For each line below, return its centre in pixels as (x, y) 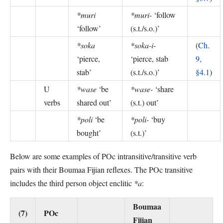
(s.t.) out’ (145, 103)
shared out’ (94, 103)
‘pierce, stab (149, 59)
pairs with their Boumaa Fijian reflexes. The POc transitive (101, 170)
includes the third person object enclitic (72, 183)
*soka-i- (143, 45)
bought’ (89, 133)
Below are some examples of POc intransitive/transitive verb (103, 156)
